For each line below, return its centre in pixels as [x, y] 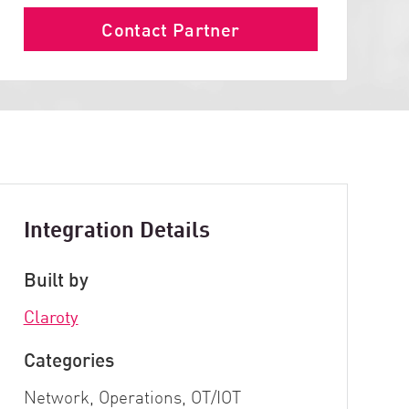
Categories [68, 358]
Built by [56, 278]
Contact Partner [171, 28]
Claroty [51, 316]
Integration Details [116, 228]
